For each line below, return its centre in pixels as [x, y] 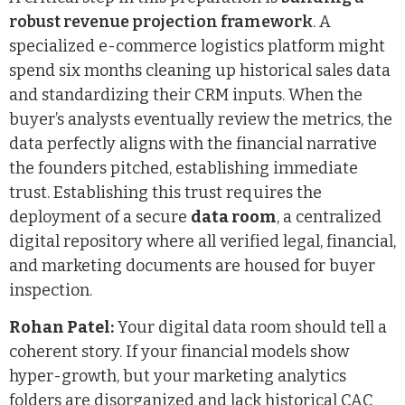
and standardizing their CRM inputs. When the [186, 94]
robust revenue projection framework [161, 21]
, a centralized [329, 217]
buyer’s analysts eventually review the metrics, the [201, 119]
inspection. [51, 290]
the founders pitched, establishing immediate [184, 168]
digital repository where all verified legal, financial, [202, 241]
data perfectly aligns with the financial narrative [193, 143]
